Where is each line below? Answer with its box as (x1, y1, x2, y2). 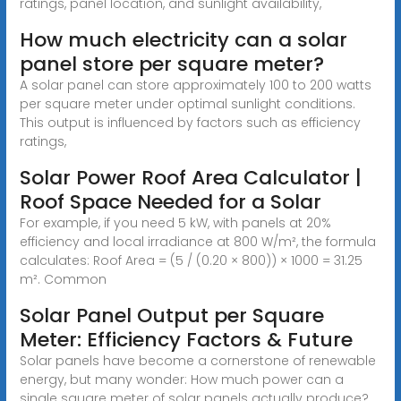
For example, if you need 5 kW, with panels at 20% (19, 213, 331, 232)
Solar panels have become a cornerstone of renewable (19, 351, 376, 370)
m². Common (19, 269, 107, 288)
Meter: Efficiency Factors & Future (19, 325, 353, 354)
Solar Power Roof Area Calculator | (19, 163, 362, 192)
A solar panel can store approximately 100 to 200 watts (19, 75, 371, 94)
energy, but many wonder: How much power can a (19, 370, 344, 388)
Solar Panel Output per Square (19, 301, 324, 329)
